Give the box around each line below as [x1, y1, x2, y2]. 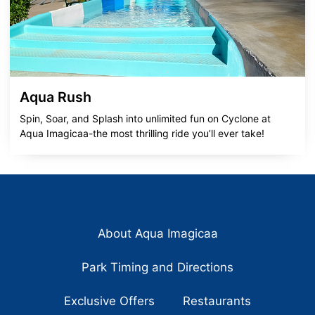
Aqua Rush [20, 89, 91, 106]
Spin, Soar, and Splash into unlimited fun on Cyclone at [20, 112, 271, 125]
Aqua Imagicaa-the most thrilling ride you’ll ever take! [20, 127, 264, 140]
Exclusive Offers [64, 293, 155, 308]
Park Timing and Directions [82, 259, 233, 274]
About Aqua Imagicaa [97, 226, 218, 240]
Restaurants [183, 293, 251, 308]
